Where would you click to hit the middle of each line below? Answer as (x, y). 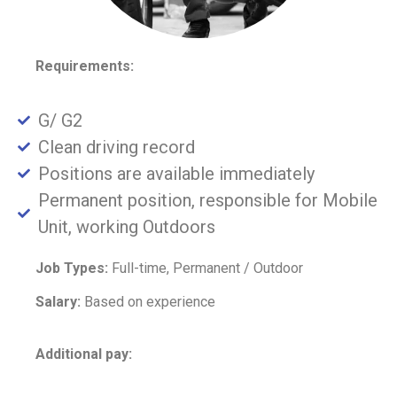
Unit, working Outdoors (126, 226)
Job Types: (72, 268)
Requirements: (85, 66)
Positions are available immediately (176, 173)
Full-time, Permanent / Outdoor (206, 268)
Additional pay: (84, 354)
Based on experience (148, 302)
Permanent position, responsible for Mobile (207, 200)
